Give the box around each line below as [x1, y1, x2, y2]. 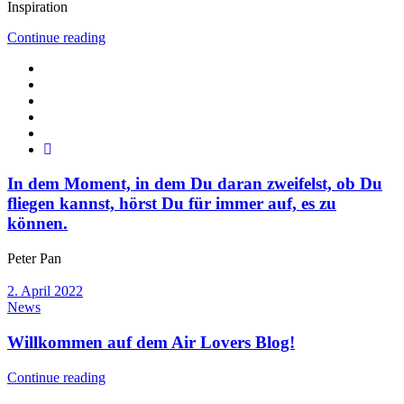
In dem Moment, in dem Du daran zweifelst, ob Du [7, 174, 382, 194]
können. [7, 214, 68, 234]
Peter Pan [7, 251, 61, 267]
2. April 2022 [7, 283, 83, 299]
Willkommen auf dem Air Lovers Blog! [7, 332, 295, 352]
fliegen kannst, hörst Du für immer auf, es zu [7, 194, 336, 214]
